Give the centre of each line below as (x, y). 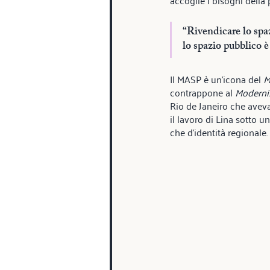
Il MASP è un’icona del (217, 79)
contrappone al (202, 92)
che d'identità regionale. (219, 132)
